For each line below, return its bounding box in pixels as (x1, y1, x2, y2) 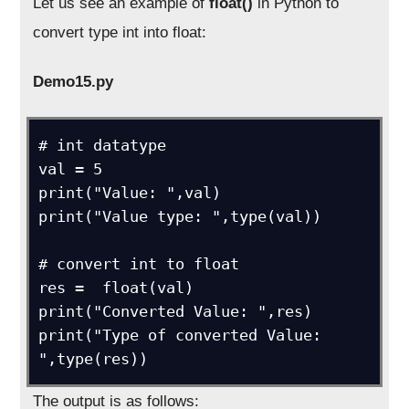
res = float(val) (38, 278, 194, 297)
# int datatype (38, 135, 167, 154)
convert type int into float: (33, 23, 207, 41)
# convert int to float (38, 254, 240, 273)
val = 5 (38, 159, 103, 178)
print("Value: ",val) (38, 183, 222, 202)
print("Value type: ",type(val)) (38, 206, 322, 225)
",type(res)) (38, 349, 149, 368)
